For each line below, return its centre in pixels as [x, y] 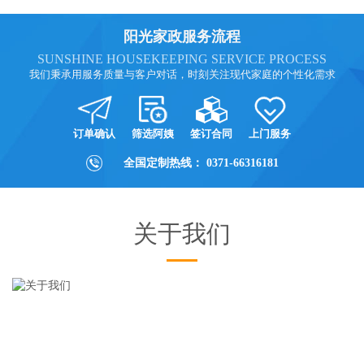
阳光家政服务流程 [182, 36]
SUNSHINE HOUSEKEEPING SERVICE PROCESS [182, 58]
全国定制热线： [163, 162]
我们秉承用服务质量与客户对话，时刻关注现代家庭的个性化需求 [182, 74]
